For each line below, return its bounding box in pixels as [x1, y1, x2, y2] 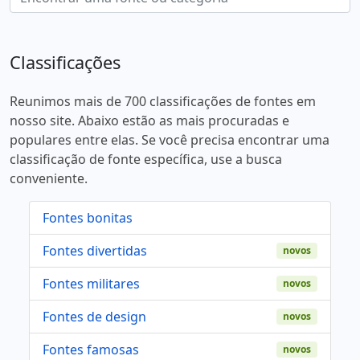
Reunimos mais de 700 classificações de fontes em [10, 92, 316, 111]
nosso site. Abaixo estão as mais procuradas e [10, 112, 289, 130]
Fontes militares [43, 275, 140, 293]
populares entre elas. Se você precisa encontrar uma [10, 131, 329, 149]
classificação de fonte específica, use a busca [10, 150, 282, 169]
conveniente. [10, 170, 88, 188]
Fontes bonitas [43, 209, 133, 227]
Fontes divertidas [43, 242, 147, 260]
